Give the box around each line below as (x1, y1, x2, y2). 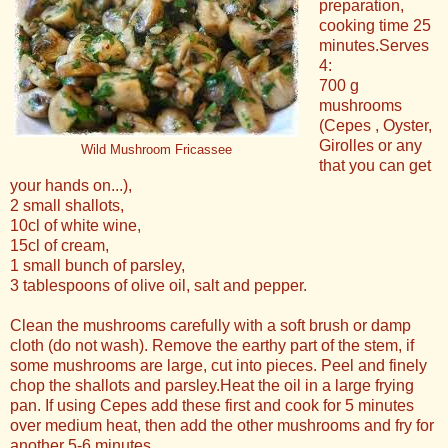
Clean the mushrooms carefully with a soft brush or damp (10, 317, 411, 335)
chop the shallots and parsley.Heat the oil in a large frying (10, 377, 414, 395)
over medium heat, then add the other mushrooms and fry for (10, 417, 434, 435)
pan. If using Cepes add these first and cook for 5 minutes (10, 397, 414, 415)
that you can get (318, 157, 431, 175)
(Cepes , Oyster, (318, 117, 432, 135)
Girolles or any (318, 137, 422, 155)
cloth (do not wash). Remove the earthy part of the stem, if (10, 337, 414, 355)
